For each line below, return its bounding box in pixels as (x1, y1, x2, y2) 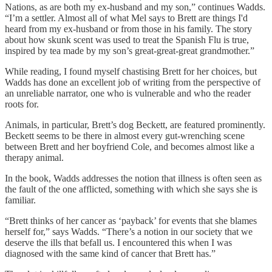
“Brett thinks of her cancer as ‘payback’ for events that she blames (5, 215, 257, 226)
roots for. (5, 98, 39, 109)
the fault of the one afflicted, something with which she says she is (5, 183, 257, 194)
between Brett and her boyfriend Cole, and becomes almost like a (5, 141, 254, 152)
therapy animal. (5, 152, 64, 163)
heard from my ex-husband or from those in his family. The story (5, 23, 252, 34)
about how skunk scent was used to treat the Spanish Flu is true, (5, 34, 249, 45)
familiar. (5, 194, 36, 205)
